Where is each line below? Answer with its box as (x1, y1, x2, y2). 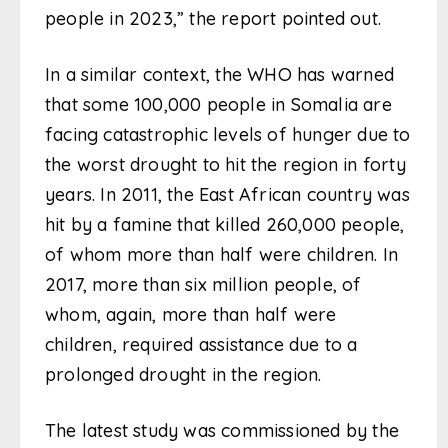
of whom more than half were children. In (45, 243, 399, 267)
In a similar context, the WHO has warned (45, 63, 395, 87)
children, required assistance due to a (45, 333, 358, 357)
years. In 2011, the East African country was (45, 183, 410, 207)
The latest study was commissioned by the (45, 419, 400, 443)
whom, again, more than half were (45, 303, 337, 327)
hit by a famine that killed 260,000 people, (45, 213, 405, 237)
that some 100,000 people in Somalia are (45, 93, 392, 117)
